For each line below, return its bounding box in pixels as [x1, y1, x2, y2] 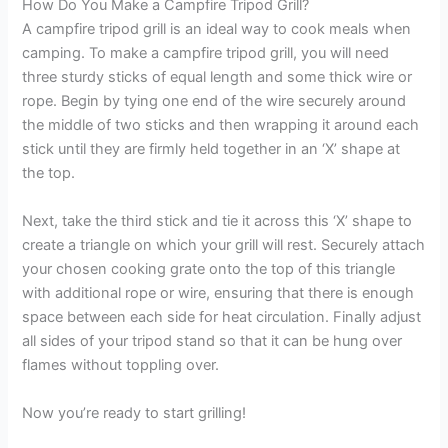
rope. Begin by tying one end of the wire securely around [22, 91, 407, 110]
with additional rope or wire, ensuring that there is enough [22, 283, 415, 302]
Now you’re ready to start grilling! [22, 403, 247, 422]
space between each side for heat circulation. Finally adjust [22, 307, 422, 326]
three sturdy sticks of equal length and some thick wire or [22, 67, 413, 86]
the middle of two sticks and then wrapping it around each [22, 115, 420, 134]
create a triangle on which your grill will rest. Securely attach [22, 235, 426, 254]
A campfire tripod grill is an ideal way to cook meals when [22, 19, 412, 38]
